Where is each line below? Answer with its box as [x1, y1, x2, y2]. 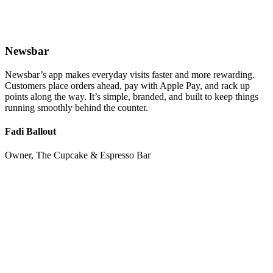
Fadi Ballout [5, 126, 56, 136]
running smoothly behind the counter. [5, 102, 148, 113]
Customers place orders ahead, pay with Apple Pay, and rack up [5, 80, 250, 91]
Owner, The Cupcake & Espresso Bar [5, 150, 151, 161]
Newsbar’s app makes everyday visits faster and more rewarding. [5, 69, 255, 80]
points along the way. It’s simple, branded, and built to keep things [5, 91, 258, 102]
